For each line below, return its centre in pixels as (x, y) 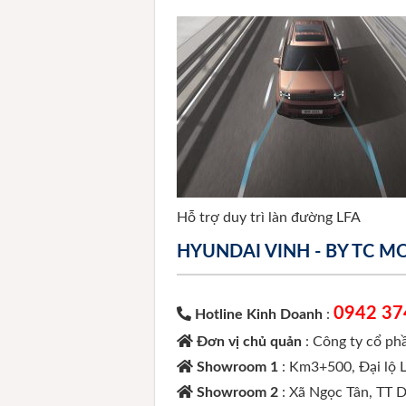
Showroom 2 (240, 392)
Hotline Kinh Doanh (259, 314)
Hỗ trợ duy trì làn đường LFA (269, 217)
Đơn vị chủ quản (251, 341)
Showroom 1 (240, 367)
